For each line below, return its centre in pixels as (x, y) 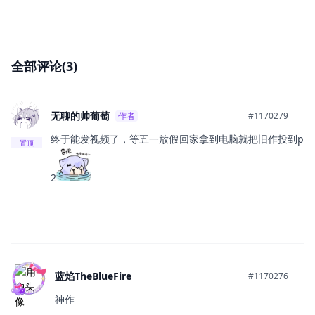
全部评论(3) (44, 66)
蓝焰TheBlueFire (93, 276)
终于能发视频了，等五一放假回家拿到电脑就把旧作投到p (177, 139)
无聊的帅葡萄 (80, 115)
